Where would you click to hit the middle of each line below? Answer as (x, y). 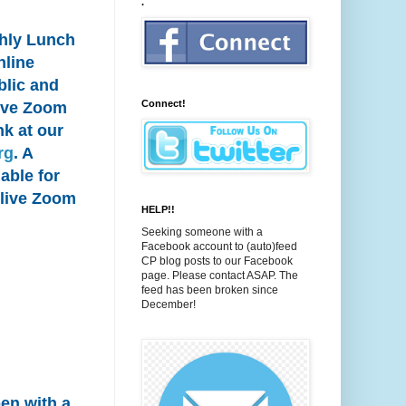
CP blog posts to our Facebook (217, 261)
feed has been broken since (210, 290)
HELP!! (158, 209)
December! (169, 304)
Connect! (164, 103)
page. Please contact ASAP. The (220, 275)
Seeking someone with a (202, 232)
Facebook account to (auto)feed (219, 246)
